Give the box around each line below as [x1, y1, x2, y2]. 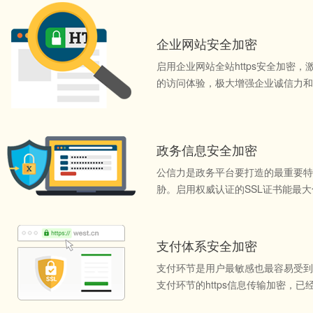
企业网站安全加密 [156, 34, 257, 52]
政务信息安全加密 [156, 140, 257, 159]
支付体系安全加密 [156, 236, 257, 254]
